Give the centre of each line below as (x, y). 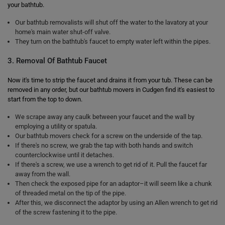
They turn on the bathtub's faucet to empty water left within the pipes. (113, 41)
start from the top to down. (45, 99)
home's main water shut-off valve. (63, 32)
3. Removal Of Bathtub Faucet (57, 61)
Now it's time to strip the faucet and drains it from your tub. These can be (110, 80)
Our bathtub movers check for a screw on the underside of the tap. (109, 136)
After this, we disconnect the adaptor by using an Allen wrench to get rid (116, 203)
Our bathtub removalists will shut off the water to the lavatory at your (111, 22)
